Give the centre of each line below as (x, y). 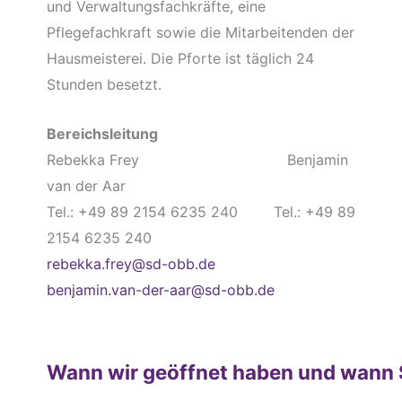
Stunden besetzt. (104, 85)
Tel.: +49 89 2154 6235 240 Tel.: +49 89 (201, 211)
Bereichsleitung (102, 133)
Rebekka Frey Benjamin (197, 159)
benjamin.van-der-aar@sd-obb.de (160, 289)
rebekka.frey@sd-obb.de (131, 263)
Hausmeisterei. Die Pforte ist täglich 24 (180, 59)
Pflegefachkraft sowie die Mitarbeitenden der (200, 33)
